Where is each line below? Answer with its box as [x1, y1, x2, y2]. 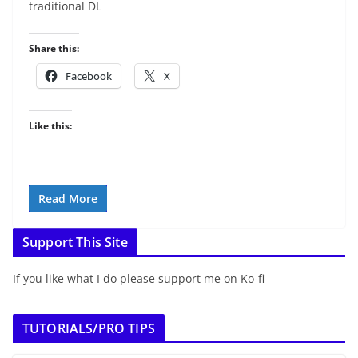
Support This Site [22, 233, 128, 252]
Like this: [29, 119, 72, 133]
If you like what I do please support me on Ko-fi [13, 271, 265, 287]
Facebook [66, 69, 112, 84]
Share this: [29, 42, 79, 56]
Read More [38, 191, 97, 207]
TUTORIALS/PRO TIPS [22, 320, 155, 338]
